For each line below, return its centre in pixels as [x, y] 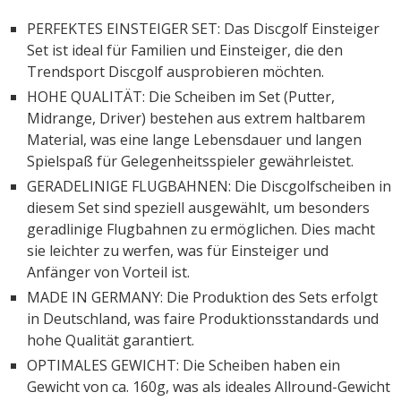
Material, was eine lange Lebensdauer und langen [194, 139]
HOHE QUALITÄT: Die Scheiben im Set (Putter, [181, 96]
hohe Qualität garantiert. [111, 340]
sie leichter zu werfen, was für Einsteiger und [178, 250]
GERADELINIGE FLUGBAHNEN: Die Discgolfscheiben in [209, 186]
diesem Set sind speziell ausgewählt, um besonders [198, 207]
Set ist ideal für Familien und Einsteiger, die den [185, 50]
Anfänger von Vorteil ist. [108, 272]
